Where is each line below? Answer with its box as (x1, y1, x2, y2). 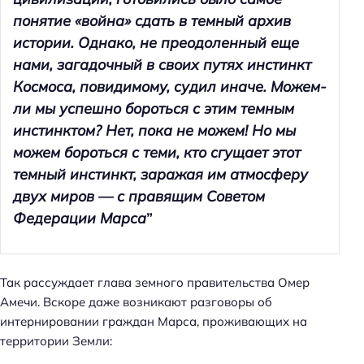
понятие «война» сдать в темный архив (13, 11, 291, 31)
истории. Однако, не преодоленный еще (13, 33, 299, 53)
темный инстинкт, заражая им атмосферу (13, 165, 308, 184)
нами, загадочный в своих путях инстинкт (13, 55, 311, 75)
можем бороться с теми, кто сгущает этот (13, 143, 301, 162)
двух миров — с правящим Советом (13, 187, 265, 206)
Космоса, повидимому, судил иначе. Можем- (13, 77, 327, 97)
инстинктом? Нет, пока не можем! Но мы (13, 121, 296, 141)
